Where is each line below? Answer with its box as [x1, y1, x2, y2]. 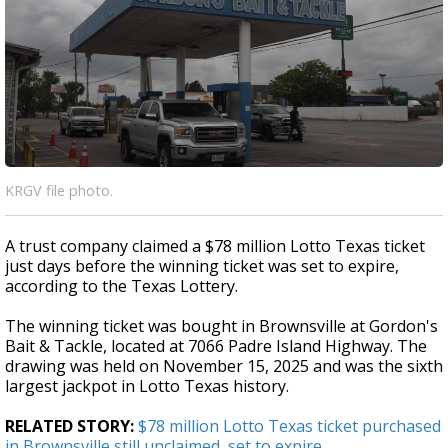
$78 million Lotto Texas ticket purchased [138, 415, 441, 437]
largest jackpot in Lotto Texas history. [5, 375, 289, 397]
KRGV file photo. [5, 181, 113, 200]
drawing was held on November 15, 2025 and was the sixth [5, 355, 443, 377]
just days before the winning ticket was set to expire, [5, 255, 399, 277]
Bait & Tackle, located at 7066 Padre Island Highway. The [5, 335, 427, 357]
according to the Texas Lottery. [5, 275, 238, 297]
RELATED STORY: [5, 415, 134, 437]
